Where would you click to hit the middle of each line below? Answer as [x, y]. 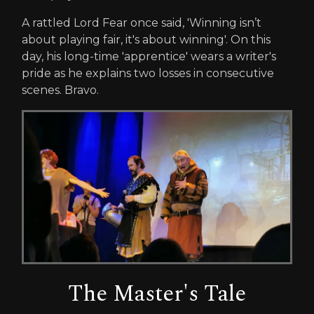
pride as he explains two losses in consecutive [148, 74]
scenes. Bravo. [60, 90]
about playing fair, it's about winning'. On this [146, 40]
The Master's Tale [157, 294]
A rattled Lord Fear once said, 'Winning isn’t [142, 23]
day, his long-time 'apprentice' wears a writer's [149, 57]
